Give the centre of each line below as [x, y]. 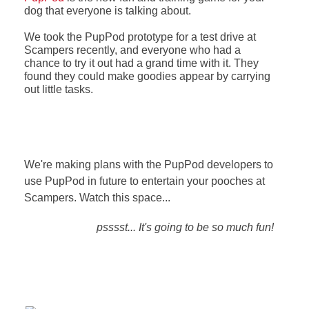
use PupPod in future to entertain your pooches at [144, 181]
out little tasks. [58, 89]
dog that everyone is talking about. [107, 10]
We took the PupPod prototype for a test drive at [140, 37]
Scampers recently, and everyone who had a [132, 50]
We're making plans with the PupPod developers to [148, 164]
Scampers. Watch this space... [97, 197]
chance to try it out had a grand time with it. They [141, 63]
